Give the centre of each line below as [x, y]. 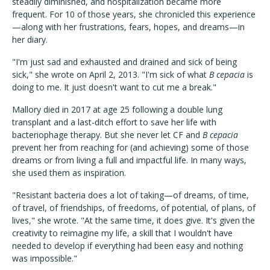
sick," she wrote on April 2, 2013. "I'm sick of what [111, 75]
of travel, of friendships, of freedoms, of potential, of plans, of [134, 208]
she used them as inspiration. [69, 173]
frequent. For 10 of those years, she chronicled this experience [134, 14]
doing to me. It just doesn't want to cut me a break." [114, 87]
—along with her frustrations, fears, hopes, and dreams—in [128, 27]
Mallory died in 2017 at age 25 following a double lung [117, 110]
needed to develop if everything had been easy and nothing [127, 246]
